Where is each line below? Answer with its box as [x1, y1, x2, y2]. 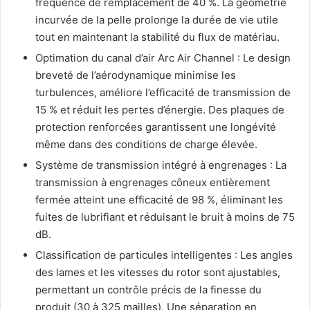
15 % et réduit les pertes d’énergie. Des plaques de [35, 102, 284, 116]
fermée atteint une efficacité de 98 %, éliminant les [35, 192, 283, 206]
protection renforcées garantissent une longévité [35, 120, 276, 134]
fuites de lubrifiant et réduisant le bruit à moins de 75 [35, 210, 295, 224]
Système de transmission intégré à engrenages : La [35, 158, 286, 172]
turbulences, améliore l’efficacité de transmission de [35, 85, 291, 99]
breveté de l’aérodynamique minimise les [35, 68, 236, 82]
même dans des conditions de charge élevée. [35, 137, 257, 151]
